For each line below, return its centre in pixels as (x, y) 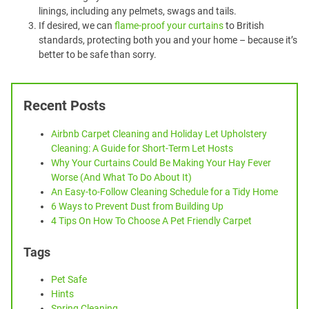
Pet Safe (69, 279)
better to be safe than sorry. (98, 54)
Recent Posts (64, 106)
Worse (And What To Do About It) (121, 177)
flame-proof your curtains (169, 26)
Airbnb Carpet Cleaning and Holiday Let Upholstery (159, 134)
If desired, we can (77, 26)
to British (244, 26)
